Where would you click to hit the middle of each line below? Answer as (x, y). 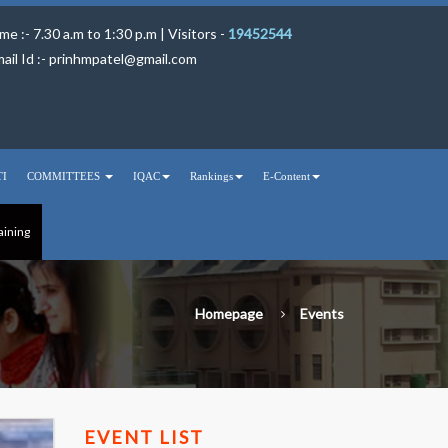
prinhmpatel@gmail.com (123, 58)
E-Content (286, 176)
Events (322, 313)
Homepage (229, 313)
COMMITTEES (65, 176)
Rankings (211, 176)
